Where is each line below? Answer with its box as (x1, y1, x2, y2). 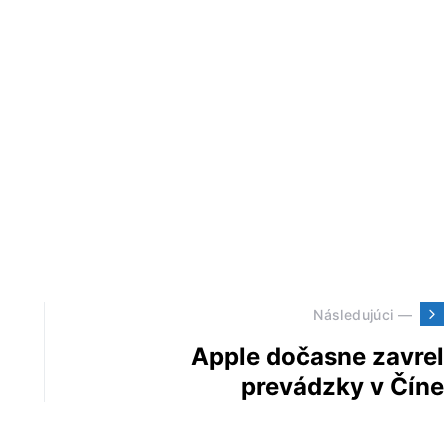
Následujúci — (313, 305, 412, 323)
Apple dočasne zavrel (191, 342, 444, 372)
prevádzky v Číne (241, 372, 444, 402)
